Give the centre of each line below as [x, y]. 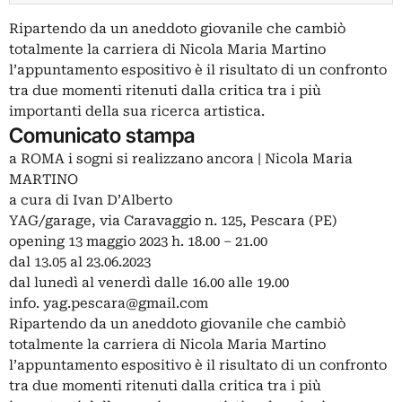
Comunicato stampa [102, 135]
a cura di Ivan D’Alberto [91, 201]
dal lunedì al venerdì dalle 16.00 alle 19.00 [149, 283]
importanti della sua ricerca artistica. [137, 112]
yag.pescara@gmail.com [126, 304]
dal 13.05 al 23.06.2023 [80, 262]
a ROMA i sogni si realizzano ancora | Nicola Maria [181, 159]
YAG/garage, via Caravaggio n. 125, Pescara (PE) [173, 221]
